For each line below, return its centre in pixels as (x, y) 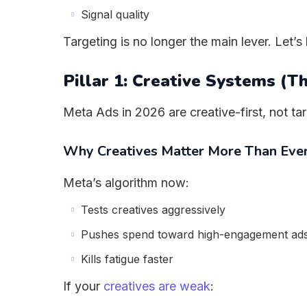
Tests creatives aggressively (153, 210)
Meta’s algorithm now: (126, 183)
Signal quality (115, 14)
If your (83, 286)
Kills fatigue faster (127, 259)
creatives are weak (157, 286)
